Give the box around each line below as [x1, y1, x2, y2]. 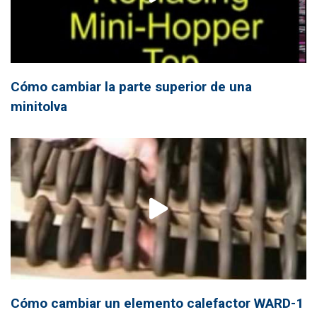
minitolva [11, 98, 67, 115]
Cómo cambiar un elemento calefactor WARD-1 [11, 294, 304, 311]
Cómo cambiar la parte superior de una [11, 78, 252, 95]
